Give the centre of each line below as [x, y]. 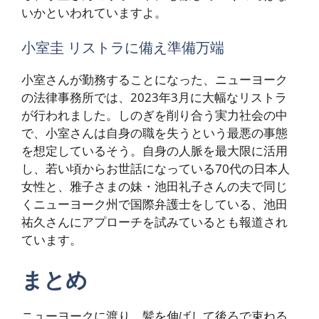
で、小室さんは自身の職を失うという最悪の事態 [155, 133]
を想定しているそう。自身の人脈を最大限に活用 [155, 151]
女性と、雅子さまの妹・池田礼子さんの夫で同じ [155, 187]
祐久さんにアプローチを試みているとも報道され [155, 222]
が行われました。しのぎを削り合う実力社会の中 [155, 115]
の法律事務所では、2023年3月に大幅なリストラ [154, 98]
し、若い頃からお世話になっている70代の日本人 [156, 169]
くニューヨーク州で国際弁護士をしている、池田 [155, 204]
